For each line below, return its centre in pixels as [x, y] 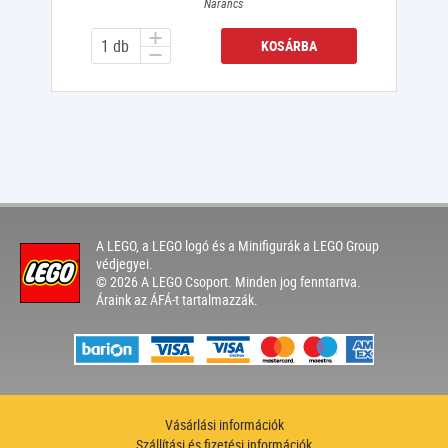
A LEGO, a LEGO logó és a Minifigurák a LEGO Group [238, 245]
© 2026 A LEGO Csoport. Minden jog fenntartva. [229, 281]
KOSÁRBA [288, 46]
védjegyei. [125, 263]
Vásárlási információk [224, 424]
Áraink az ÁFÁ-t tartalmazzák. [177, 299]
